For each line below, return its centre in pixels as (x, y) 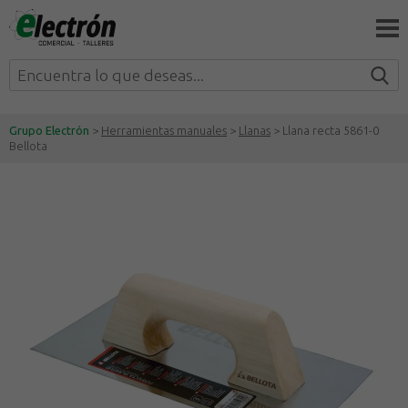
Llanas (255, 130)
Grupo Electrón (49, 130)
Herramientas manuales (164, 130)
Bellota (28, 146)
